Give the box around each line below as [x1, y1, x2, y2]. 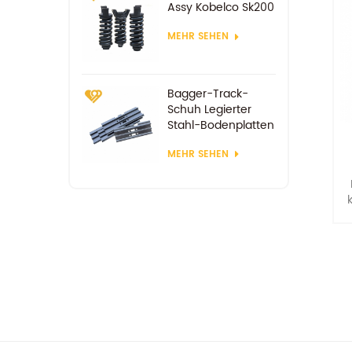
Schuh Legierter [167, 100, 251, 119]
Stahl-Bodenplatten [167, 115, 274, 134]
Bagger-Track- [167, 84, 248, 103]
